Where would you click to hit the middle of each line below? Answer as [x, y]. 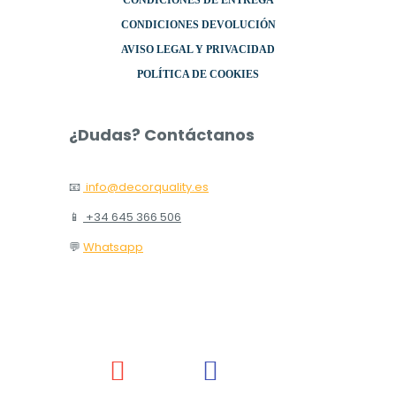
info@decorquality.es [146, 187]
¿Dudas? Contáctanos [162, 135]
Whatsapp [113, 247]
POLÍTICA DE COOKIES [198, 75]
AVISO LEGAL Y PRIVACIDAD [198, 50]
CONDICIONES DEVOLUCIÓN [198, 25]
